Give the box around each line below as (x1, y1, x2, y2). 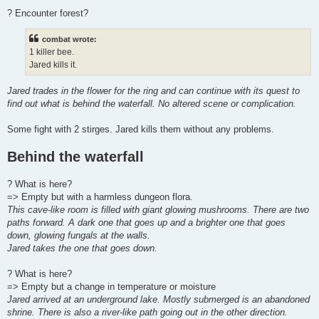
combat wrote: (42, 35, 97, 44)
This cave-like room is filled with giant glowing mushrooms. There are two (7, 204, 309, 215)
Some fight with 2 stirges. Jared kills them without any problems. (7, 123, 274, 135)
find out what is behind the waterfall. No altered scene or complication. (7, 98, 296, 109)
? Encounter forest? (7, 8, 88, 19)
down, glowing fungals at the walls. (7, 229, 150, 241)
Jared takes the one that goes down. (7, 242, 157, 253)
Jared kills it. (29, 60, 77, 70)
